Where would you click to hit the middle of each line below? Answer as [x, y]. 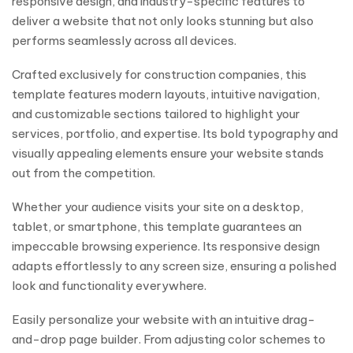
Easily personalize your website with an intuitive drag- [163, 320]
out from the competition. [86, 173]
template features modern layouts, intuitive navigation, [166, 94]
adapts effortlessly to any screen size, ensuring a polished [174, 266]
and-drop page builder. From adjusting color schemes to [169, 339]
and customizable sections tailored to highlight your [156, 114]
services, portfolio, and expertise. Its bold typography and [175, 134]
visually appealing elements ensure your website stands [168, 153]
